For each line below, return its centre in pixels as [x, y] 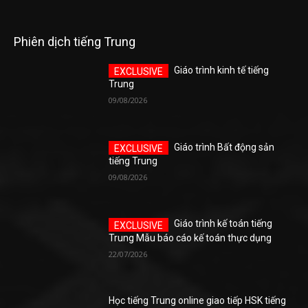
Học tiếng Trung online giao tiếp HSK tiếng [198, 301]
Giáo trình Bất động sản [224, 147]
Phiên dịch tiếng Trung [75, 42]
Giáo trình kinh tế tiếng [222, 70]
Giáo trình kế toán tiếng [223, 224]
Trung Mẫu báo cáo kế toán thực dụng [190, 238]
